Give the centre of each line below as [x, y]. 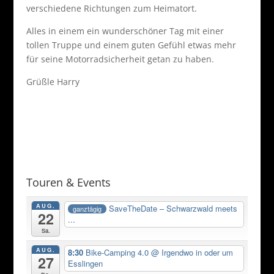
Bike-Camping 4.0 [119, 253]
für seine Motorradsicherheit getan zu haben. [120, 59]
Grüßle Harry [53, 82]
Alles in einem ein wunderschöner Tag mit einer [125, 31]
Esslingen [86, 264]
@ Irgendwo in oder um [192, 253]
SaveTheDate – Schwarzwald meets [173, 209]
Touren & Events [68, 182]
